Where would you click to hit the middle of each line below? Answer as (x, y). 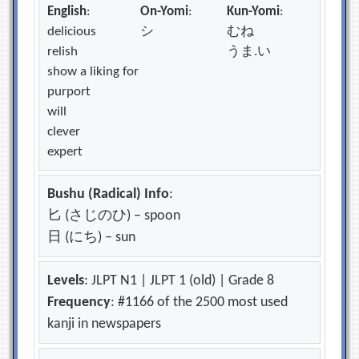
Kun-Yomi (254, 12)
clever (64, 132)
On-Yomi (165, 12)
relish (63, 52)
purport (69, 92)
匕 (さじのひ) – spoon (114, 216)
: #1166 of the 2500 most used (200, 303)
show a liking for (93, 72)
